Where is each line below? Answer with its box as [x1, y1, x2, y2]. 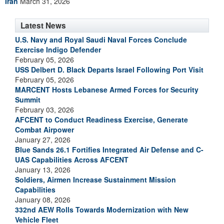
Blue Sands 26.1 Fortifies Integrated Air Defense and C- [15, 144, 203, 154]
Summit [15, 94, 40, 104]
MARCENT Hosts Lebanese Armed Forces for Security [15, 84, 198, 94]
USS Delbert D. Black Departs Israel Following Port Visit [15, 64, 203, 74]
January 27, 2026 [15, 134, 70, 144]
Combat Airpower [15, 124, 74, 134]
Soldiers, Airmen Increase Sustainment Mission [15, 174, 176, 184]
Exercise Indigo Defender [15, 44, 101, 54]
